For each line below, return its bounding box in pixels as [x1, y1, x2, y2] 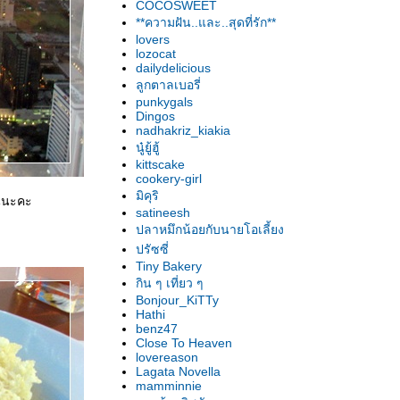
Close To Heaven [136, 336, 232, 350]
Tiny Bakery [136, 259, 202, 273]
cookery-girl [136, 171, 202, 186]
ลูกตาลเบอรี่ [136, 78, 201, 92]
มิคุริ [136, 188, 159, 203]
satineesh [136, 205, 190, 220]
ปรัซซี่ [136, 242, 169, 256]
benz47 [136, 321, 178, 336]
